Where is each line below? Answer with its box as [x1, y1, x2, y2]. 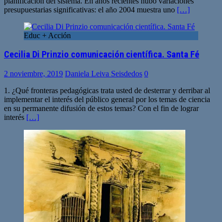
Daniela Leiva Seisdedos [65, 69, 142, 78]
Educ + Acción [24, 31, 71, 40]
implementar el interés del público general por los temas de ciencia [4, 95, 210, 104]
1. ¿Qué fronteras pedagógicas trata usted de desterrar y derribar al [4, 86, 210, 95]
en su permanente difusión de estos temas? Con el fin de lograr [4, 104, 199, 112]
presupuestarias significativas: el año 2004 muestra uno [4, 5, 177, 14]
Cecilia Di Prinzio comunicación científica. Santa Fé [4, 49, 199, 60]
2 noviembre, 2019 [4, 69, 63, 78]
